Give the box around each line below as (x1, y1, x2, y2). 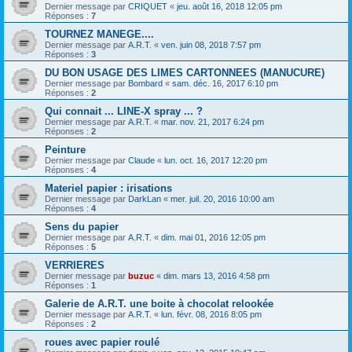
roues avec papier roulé (45, 336, 159, 349)
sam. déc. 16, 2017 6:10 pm (172, 79, 278, 89)
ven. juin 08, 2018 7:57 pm (161, 40, 261, 50)
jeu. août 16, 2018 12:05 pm (177, 2, 282, 12)
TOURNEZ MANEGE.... (45, 28, 154, 41)
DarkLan (128, 194, 161, 204)
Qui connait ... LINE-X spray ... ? (45, 105, 203, 118)
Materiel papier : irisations (45, 182, 172, 195)
